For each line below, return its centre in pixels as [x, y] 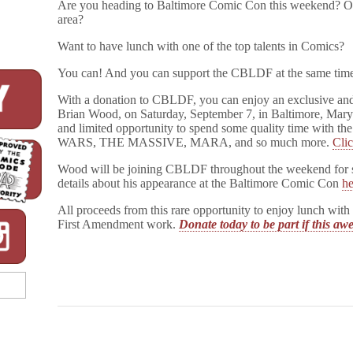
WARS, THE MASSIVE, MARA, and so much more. [195, 143]
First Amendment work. [119, 225]
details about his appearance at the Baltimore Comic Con [200, 184]
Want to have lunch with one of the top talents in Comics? [201, 46]
